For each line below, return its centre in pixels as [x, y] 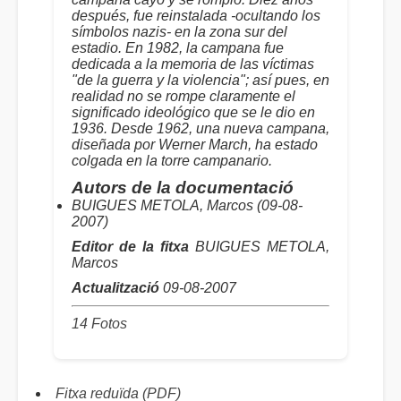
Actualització [115, 288]
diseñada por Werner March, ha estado [195, 145]
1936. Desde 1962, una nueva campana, [200, 128]
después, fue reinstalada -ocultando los [196, 16]
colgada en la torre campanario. [172, 161]
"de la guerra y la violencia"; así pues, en [200, 80]
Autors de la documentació [183, 188]
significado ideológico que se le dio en [193, 112]
